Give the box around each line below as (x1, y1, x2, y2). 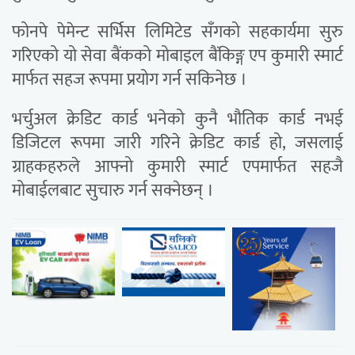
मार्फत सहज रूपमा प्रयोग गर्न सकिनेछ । (12, 65, 247, 95)
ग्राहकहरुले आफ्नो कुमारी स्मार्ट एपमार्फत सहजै (12, 152, 343, 182)
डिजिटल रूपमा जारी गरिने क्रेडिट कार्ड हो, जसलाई (12, 128, 343, 158)
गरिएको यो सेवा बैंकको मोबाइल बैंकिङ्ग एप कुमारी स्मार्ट (12, 41, 343, 71)
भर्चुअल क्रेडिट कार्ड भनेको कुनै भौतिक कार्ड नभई (12, 105, 343, 135)
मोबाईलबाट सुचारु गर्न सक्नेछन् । (12, 176, 214, 206)
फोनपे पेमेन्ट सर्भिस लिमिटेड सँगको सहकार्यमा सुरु (12, 17, 343, 48)
